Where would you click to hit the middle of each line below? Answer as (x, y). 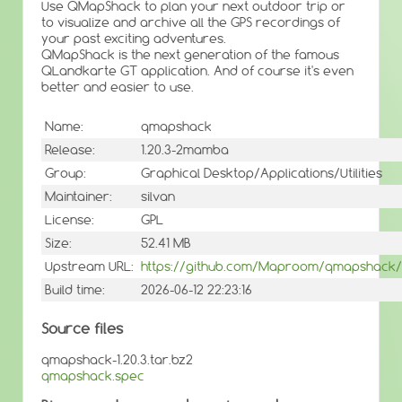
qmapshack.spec (93, 376)
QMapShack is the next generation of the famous (190, 55)
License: (70, 220)
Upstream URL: (89, 267)
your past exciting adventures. (134, 39)
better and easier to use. (118, 87)
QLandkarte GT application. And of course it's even (197, 71)
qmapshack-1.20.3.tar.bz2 (117, 359)
